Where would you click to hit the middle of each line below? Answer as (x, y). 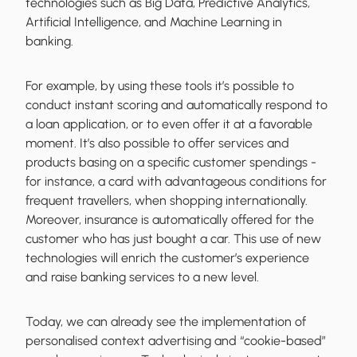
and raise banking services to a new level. (142, 277)
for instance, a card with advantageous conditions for (176, 182)
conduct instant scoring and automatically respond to (177, 105)
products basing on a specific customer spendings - (171, 163)
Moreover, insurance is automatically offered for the (170, 220)
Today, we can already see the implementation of (166, 322)
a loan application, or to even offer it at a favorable (169, 124)
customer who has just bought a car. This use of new (173, 239)
